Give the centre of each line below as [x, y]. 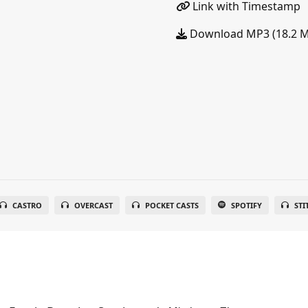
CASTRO [27, 205]
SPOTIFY [247, 205]
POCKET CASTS [172, 205]
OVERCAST [94, 205]
